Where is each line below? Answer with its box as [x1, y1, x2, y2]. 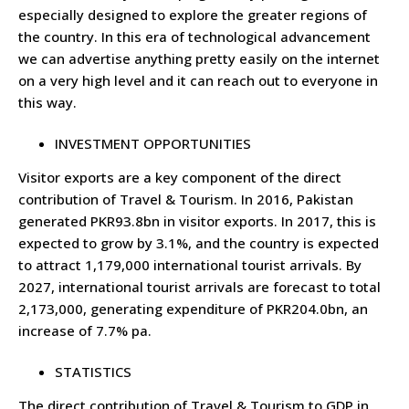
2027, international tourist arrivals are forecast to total [18, 277, 381, 296]
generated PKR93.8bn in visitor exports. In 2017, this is [18, 211, 376, 230]
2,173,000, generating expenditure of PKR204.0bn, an [18, 299, 368, 318]
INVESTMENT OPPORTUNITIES [55, 133, 251, 152]
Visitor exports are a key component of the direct [18, 167, 341, 186]
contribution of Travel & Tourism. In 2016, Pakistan [18, 189, 353, 208]
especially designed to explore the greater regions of [18, 5, 367, 25]
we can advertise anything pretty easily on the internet [18, 49, 380, 68]
